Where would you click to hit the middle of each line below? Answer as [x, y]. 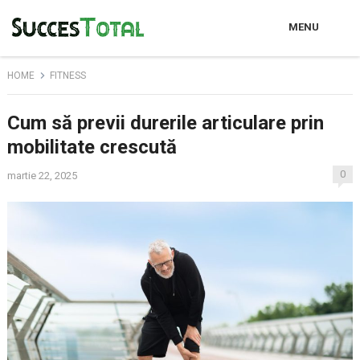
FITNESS [67, 76]
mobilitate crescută [92, 147]
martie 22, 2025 [42, 176]
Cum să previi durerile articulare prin [165, 123]
